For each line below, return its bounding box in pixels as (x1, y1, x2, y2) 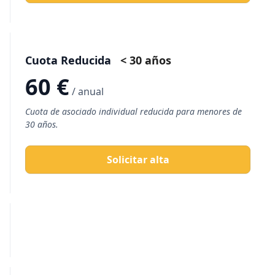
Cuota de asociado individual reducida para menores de (25, 106, 242, 117)
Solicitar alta (106, 153, 169, 166)
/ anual (72, 85, 104, 98)
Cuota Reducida (25, 53, 114, 68)
